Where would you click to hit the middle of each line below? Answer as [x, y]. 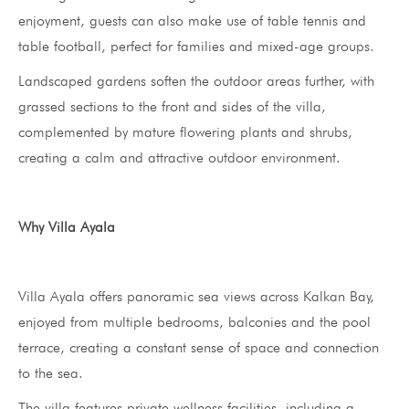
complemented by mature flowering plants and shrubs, [185, 131]
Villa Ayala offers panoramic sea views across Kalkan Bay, [196, 296]
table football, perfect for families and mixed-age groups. [196, 46]
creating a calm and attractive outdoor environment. [179, 157]
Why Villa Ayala [67, 226]
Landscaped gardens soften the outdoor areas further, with [196, 80]
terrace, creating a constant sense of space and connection [199, 347]
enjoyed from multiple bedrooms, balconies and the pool [194, 321]
